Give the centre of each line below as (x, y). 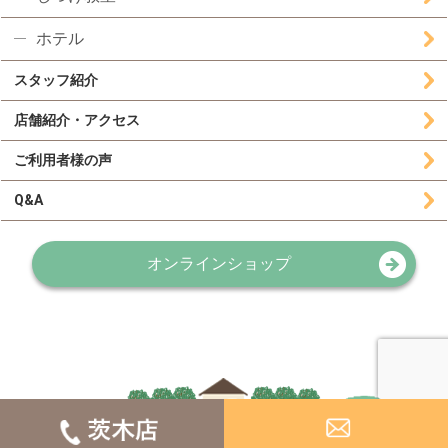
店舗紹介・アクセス (77, 119)
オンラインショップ (219, 263)
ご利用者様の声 (63, 159)
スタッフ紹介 (56, 79)
